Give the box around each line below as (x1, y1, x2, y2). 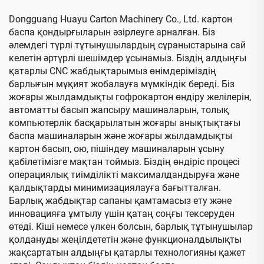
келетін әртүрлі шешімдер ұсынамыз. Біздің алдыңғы (9, 52, 246, 64)
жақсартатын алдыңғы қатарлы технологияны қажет (9, 246, 246, 258)
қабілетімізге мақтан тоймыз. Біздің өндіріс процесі (9, 156, 240, 167)
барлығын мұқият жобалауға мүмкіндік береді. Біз (9, 78, 235, 90)
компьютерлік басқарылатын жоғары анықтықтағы (9, 117, 240, 128)
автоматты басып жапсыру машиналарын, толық (9, 104, 229, 115)
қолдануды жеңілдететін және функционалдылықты (9, 233, 242, 245)
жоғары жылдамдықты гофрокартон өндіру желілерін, (9, 91, 251, 103)
